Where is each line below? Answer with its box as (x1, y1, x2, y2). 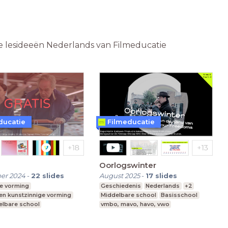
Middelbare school (100, 191, 156, 198)
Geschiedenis (100, 182, 141, 189)
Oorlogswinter (99, 160, 156, 170)
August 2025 (99, 171, 140, 180)
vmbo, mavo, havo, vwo (100, 200, 169, 208)
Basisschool (161, 191, 198, 198)
